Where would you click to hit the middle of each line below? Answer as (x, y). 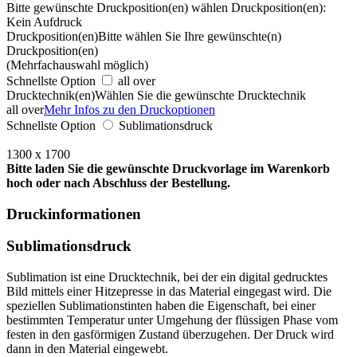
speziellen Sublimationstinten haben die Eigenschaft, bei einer (161, 305)
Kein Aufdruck (44, 22)
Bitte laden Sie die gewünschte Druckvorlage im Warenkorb (168, 168)
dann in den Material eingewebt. (87, 348)
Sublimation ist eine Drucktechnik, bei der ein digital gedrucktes (167, 277)
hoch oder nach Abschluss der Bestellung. (118, 182)
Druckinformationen (74, 214)
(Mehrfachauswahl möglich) (77, 65)
